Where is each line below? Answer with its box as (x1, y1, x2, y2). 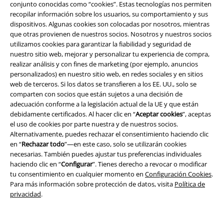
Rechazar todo (21, 139, 64, 149)
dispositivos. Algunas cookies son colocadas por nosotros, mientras (10, 19, 209, 29)
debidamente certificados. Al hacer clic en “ (10, 109, 135, 119)
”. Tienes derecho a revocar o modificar (92, 159, 207, 169)
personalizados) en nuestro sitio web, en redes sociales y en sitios (10, 69, 203, 79)
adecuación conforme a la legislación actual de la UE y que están (10, 99, 198, 109)
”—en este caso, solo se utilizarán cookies (64, 139, 186, 149)
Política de (174, 179, 205, 189)
